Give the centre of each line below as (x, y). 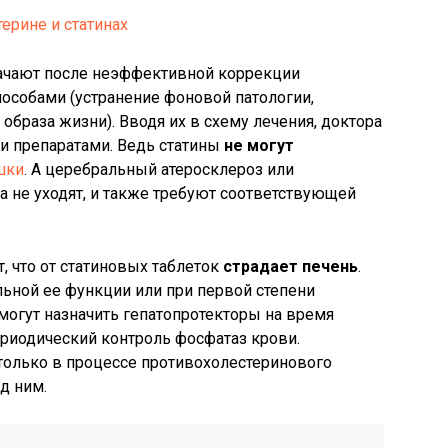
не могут (259, 145)
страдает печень (290, 266)
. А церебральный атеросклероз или (159, 169)
